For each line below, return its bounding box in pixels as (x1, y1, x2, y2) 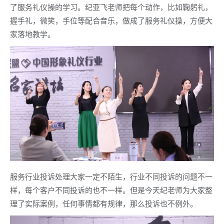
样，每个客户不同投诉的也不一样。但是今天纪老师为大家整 (10, 184, 212, 195)
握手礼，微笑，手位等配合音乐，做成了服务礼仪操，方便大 (10, 15, 212, 25)
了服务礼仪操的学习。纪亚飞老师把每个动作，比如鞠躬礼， (10, 2, 212, 12)
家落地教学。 (10, 29, 55, 39)
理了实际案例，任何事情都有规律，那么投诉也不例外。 (10, 198, 197, 208)
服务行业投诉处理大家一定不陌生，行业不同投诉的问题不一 (10, 171, 212, 181)
